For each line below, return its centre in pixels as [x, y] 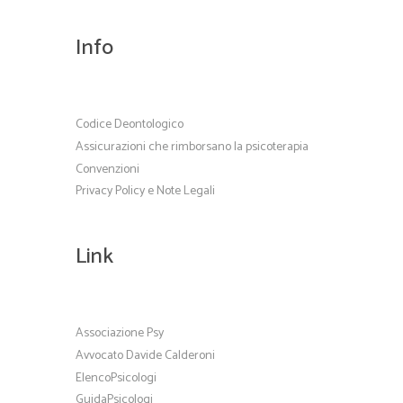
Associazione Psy [120, 334]
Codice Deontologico [130, 125]
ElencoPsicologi [116, 378]
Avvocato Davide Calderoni [145, 355]
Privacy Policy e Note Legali [145, 192]
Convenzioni [107, 169]
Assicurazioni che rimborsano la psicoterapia [192, 147]
